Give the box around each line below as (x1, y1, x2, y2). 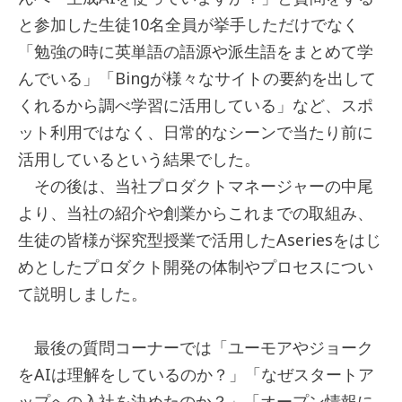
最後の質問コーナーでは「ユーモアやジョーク (18, 336, 373, 359)
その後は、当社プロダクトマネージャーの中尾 (18, 175, 373, 197)
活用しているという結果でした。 (18, 148, 260, 170)
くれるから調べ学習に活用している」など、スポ (18, 94, 373, 117)
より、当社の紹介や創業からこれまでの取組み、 (18, 202, 373, 224)
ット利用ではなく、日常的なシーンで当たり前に (18, 121, 373, 144)
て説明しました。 (18, 283, 147, 305)
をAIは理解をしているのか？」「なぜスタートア (18, 363, 374, 386)
